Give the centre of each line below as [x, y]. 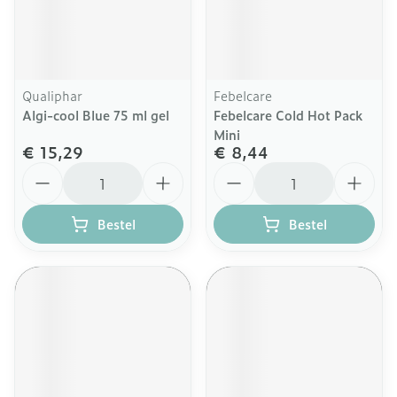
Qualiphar [52, 95]
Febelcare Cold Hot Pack [288, 115]
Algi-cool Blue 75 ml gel [96, 115]
